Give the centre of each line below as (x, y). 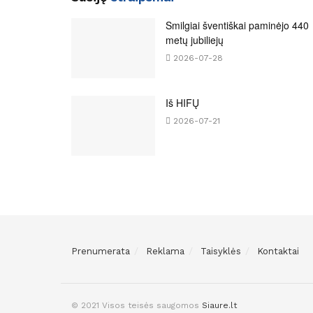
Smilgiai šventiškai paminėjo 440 (237, 26)
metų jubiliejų (195, 40)
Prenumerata (101, 251)
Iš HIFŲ (182, 103)
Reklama (165, 251)
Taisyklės (221, 251)
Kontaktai (278, 251)
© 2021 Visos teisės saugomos (137, 305)
